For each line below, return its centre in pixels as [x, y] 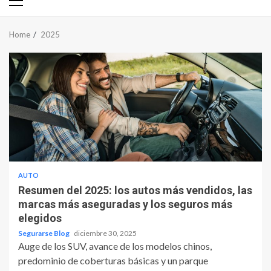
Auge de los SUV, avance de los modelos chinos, [115, 246]
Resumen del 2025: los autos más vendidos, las [135, 191]
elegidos [40, 218]
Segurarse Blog [44, 233]
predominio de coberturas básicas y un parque [113, 261]
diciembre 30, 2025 [105, 233]
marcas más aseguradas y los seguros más [125, 204]
